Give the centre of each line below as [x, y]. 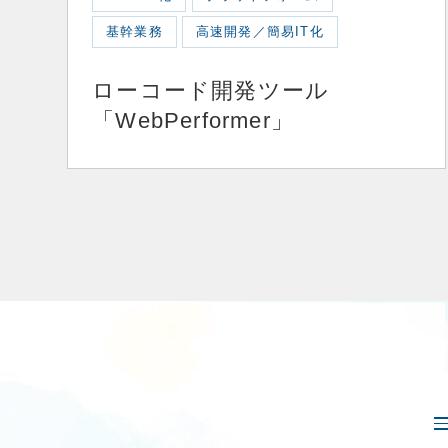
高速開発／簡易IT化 [259, 32]
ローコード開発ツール [211, 91]
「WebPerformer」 [193, 121]
